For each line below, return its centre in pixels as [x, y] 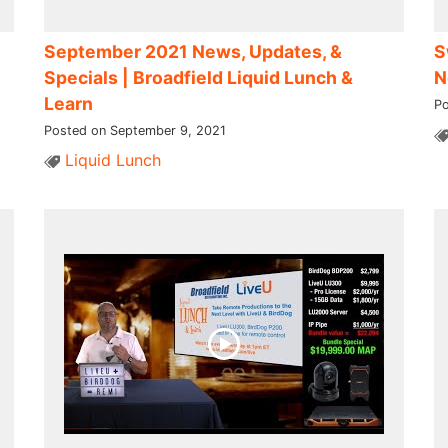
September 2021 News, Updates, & [192, 51]
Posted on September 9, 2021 [134, 130]
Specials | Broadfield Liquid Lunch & [198, 77]
